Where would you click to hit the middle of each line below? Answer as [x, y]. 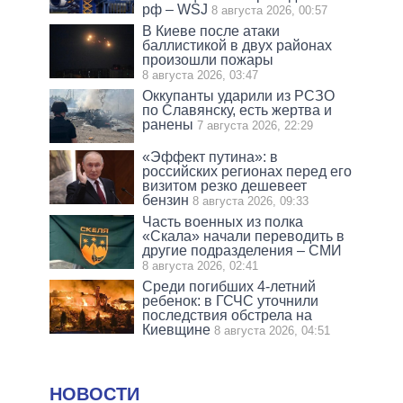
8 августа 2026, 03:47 [201, 76]
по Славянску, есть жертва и [237, 111]
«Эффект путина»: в [210, 157]
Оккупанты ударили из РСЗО [239, 96]
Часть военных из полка [223, 222]
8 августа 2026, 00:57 [270, 11]
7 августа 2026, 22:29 [255, 126]
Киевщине [177, 330]
